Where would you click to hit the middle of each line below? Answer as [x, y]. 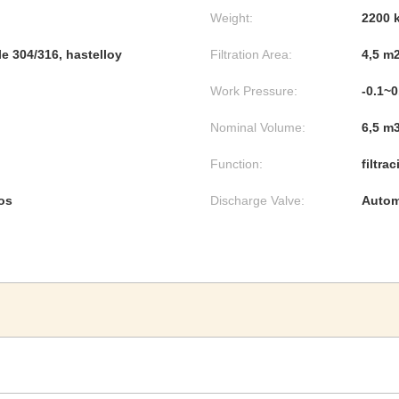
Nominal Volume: [258, 127]
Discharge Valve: [257, 200]
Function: [236, 164]
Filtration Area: [251, 54]
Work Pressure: [254, 91]
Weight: [232, 18]
